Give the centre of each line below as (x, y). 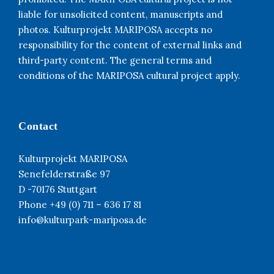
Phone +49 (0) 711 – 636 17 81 (80, 204)
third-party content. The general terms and (115, 60)
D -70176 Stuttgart (58, 189)
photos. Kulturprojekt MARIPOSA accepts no (115, 29)
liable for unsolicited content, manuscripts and (120, 14)
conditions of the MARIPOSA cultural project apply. (129, 75)
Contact (38, 126)
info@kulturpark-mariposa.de (83, 220)
